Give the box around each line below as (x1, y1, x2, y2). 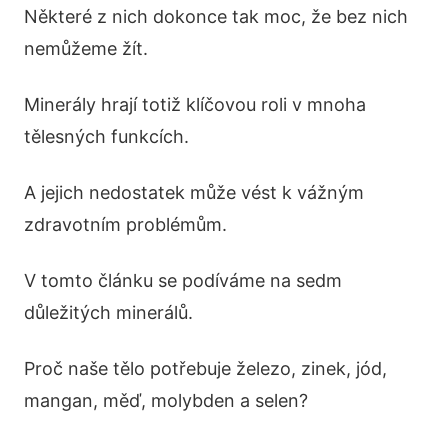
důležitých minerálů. (24, 301, 193, 323)
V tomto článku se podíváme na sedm (24, 269, 342, 291)
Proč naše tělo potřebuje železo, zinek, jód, (24, 357, 387, 379)
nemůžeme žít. (24, 37, 148, 59)
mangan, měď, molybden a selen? (24, 389, 308, 411)
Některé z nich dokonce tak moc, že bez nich (24, 5, 408, 27)
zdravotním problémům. (24, 213, 227, 235)
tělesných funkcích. (24, 125, 189, 147)
